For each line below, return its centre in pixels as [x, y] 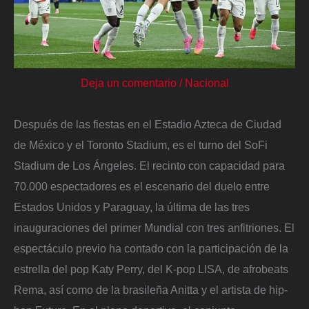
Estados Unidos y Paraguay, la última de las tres [132, 207]
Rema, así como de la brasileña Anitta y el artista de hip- [151, 290]
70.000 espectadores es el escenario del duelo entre [142, 187]
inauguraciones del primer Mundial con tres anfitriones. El [154, 228]
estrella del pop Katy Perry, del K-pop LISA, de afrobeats [151, 269]
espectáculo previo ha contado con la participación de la [151, 249]
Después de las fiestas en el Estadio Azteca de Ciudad [148, 124]
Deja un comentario [128, 83]
